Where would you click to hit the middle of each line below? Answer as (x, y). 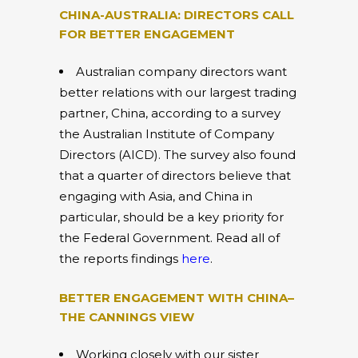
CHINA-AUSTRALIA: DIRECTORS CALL (177, 14)
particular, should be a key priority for (171, 217)
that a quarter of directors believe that (175, 175)
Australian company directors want (181, 71)
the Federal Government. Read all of (169, 237)
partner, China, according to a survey (170, 113)
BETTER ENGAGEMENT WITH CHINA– (177, 297)
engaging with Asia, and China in (156, 196)
